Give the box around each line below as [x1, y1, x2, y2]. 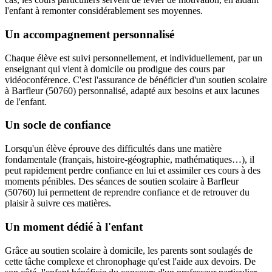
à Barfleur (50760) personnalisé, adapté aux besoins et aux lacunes [5, 85, 259, 96]
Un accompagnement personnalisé [5, 27, 174, 41]
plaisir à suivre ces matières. [5, 198, 111, 209]
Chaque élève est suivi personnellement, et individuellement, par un [5, 52, 262, 63]
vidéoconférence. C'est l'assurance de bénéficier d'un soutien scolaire [5, 74, 267, 85]
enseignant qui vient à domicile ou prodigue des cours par [5, 63, 225, 74]
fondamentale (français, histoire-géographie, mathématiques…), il [5, 154, 254, 165]
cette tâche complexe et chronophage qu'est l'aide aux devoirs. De [5, 256, 256, 267]
